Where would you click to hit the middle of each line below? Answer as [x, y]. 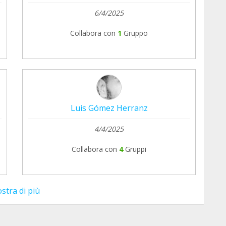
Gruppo [136, 33]
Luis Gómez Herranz [109, 108]
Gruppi [136, 149]
